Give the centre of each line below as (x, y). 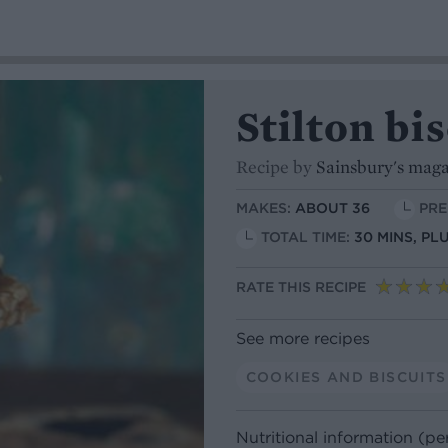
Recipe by (276, 166)
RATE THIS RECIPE (301, 287)
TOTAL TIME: (307, 237)
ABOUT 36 (332, 208)
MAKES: (265, 208)
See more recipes (303, 337)
